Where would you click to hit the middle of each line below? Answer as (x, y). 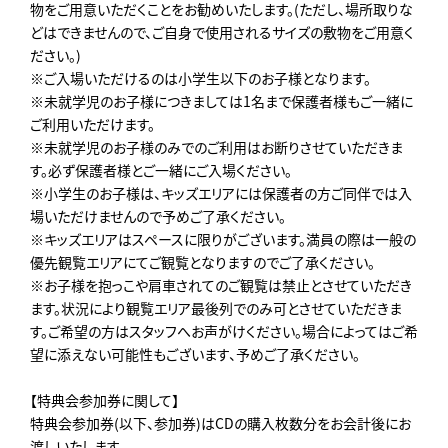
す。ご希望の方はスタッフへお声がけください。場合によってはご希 (224, 330)
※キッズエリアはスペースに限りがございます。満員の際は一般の (223, 238)
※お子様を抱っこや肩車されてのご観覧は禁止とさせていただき (221, 284)
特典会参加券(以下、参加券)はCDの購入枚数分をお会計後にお (220, 422)
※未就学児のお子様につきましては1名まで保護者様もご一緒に (221, 100)
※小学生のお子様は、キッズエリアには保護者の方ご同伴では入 (221, 192)
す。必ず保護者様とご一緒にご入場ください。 (161, 169)
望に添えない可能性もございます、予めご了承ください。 (195, 353)
